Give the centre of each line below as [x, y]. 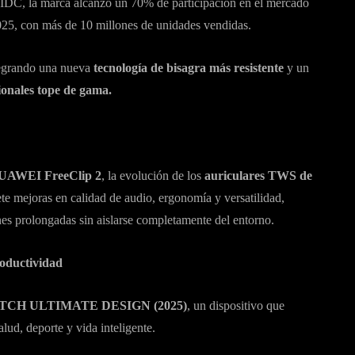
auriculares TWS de [257, 176]
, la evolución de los [151, 176]
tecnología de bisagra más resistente [189, 68]
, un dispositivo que [236, 305]
